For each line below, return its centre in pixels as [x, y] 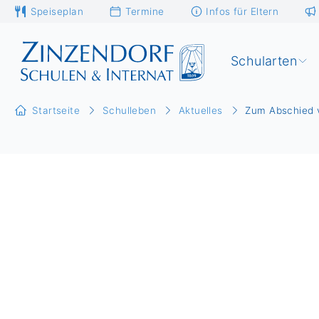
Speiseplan [57, 11]
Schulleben [129, 111]
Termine [145, 11]
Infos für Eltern [242, 11]
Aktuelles [200, 111]
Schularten [264, 61]
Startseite [56, 111]
